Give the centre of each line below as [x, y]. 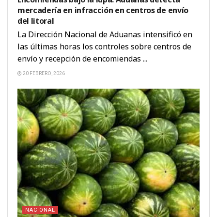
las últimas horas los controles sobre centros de [104, 46]
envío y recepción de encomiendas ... [82, 58]
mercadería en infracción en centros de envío [103, 10]
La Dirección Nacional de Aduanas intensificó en [105, 34]
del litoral [36, 21]
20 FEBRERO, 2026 [43, 73]
